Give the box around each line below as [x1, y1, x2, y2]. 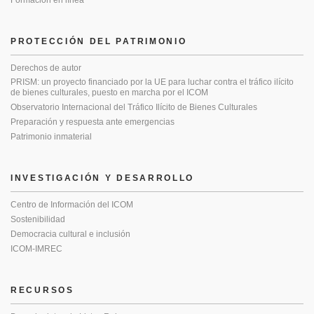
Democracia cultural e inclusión [11, 229, 130, 240]
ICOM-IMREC [11, 244, 62, 254]
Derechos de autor [11, 63, 81, 74]
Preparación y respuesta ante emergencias [11, 117, 175, 128]
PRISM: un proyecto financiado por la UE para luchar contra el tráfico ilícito [11, 77, 294, 88]
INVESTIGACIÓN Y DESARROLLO [11, 173, 195, 184]
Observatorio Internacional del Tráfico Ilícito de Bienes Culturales [11, 102, 257, 113]
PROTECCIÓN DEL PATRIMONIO [11, 36, 187, 47]
